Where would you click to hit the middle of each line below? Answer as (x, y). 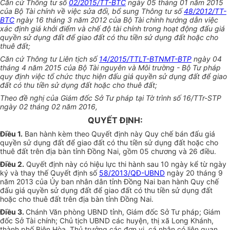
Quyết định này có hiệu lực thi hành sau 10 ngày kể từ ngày (125, 164)
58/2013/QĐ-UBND (132, 173)
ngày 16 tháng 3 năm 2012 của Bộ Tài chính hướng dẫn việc (116, 20)
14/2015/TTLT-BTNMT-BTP (145, 59)
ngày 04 (207, 59)
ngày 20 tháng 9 (194, 173)
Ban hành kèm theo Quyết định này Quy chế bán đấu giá (119, 134)
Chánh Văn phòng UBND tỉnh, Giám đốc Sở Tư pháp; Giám (123, 212)
